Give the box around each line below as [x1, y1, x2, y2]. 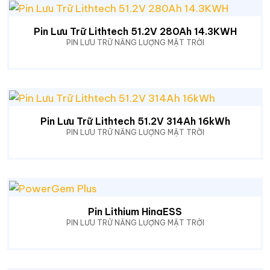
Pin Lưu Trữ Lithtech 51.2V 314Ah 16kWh [40, 115, 230, 128]
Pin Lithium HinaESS [88, 205, 182, 218]
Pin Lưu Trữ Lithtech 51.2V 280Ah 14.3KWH [33, 25, 237, 37]
